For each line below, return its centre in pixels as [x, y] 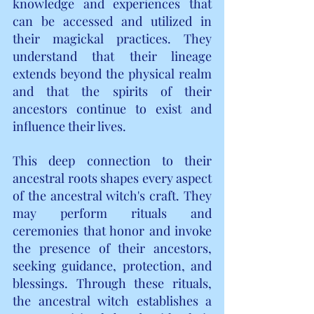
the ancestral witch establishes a [112, 300]
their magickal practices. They [112, 38]
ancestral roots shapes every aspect [112, 178]
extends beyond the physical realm [112, 73]
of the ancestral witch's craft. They [112, 195]
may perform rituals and [112, 213]
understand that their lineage [112, 56]
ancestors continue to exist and [112, 108]
